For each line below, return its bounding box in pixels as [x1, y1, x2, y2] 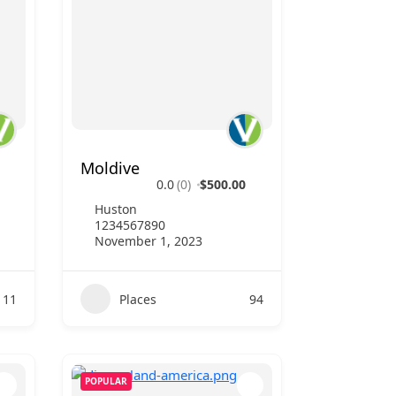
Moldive [80, 157, 140, 179]
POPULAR [85, 375, 127, 387]
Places [119, 290, 156, 308]
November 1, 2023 [95, 232, 202, 249]
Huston [95, 201, 137, 217]
